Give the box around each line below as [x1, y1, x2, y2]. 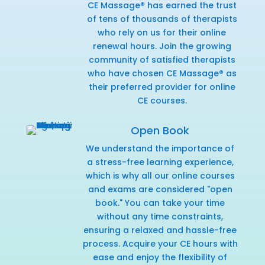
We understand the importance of [86, 142, 235, 154]
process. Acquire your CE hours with [82, 237, 238, 250]
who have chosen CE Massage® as [87, 67, 237, 79]
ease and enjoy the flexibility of [93, 251, 228, 263]
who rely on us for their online [98, 26, 227, 38]
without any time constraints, [97, 210, 224, 222]
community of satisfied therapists [88, 53, 235, 66]
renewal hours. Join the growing [92, 40, 231, 52]
